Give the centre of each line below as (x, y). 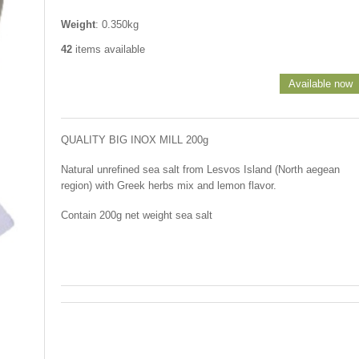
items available (109, 49)
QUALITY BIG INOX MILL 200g (135, 140)
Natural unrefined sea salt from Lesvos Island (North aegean (200, 169)
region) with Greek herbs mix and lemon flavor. (169, 186)
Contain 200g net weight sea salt (137, 215)
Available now (320, 84)
